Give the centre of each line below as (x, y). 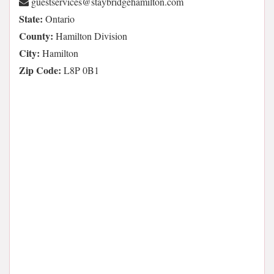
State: (31, 19)
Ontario (59, 19)
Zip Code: (40, 70)
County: (36, 36)
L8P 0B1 (80, 70)
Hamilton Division (90, 36)
